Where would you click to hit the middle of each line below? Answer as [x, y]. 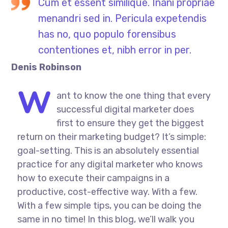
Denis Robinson [47, 67]
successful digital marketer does [125, 109]
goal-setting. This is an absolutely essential [108, 151]
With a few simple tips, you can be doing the [109, 206]
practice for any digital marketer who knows [110, 164]
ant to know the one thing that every [133, 96]
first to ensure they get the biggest [130, 123]
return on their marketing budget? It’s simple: [111, 137]
